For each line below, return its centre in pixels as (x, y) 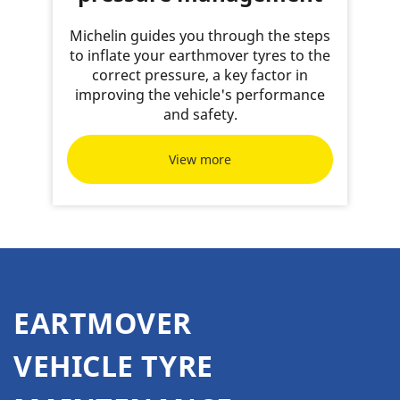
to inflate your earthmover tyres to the (200, 55)
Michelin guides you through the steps (200, 36)
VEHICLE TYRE (113, 366)
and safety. (200, 114)
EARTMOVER (103, 323)
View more (200, 159)
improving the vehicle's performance (200, 95)
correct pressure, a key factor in (200, 75)
